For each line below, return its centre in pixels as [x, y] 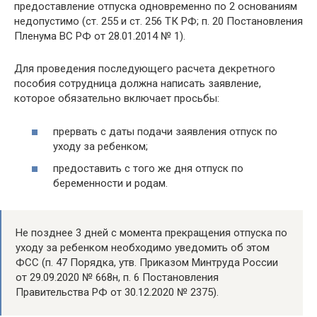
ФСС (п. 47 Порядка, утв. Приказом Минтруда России [147, 263]
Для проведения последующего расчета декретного [145, 69]
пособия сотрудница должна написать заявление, [138, 84]
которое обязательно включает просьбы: [117, 99]
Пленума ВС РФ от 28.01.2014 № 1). [100, 36]
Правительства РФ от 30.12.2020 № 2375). [117, 293]
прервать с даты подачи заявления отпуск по [165, 131]
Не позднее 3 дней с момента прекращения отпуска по [151, 233]
